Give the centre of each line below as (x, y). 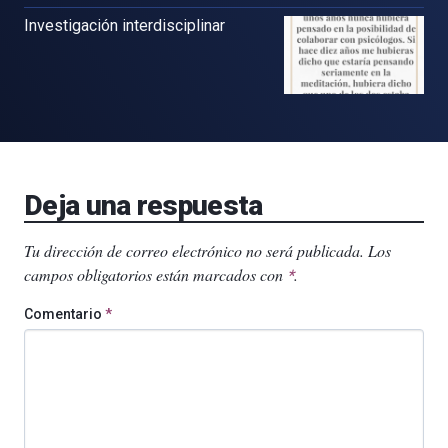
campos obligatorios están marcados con (155, 275)
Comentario (64, 314)
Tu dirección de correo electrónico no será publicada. (194, 251)
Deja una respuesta (143, 206)
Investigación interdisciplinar (124, 25)
